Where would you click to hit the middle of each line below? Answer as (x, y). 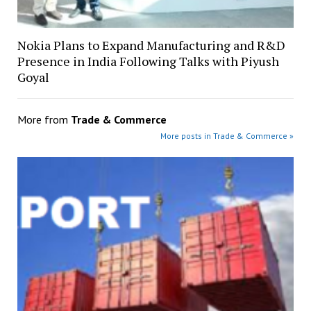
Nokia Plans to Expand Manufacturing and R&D (151, 45)
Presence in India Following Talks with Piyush (148, 61)
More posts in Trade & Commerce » (227, 135)
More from (44, 119)
